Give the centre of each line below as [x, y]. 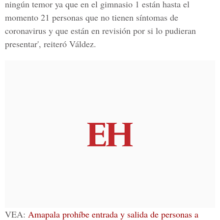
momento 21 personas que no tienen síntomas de [92, 17]
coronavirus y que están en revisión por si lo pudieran [100, 30]
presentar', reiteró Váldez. [51, 44]
